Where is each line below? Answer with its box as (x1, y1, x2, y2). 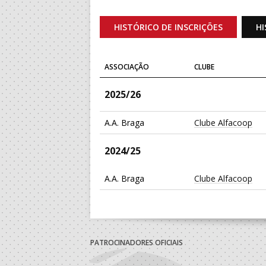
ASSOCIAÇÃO (104, 62, 149, 72)
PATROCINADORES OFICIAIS (90, 237, 183, 248)
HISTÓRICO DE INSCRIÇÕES (114, 21, 223, 33)
